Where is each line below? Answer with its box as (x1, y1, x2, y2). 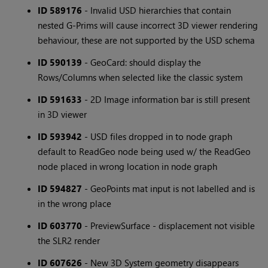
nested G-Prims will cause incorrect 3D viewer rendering (38, 19, 258, 32)
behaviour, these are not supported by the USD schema (38, 34, 255, 47)
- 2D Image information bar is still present (82, 93, 251, 106)
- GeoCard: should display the (82, 56, 202, 69)
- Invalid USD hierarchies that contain (82, 4, 232, 17)
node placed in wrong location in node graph (38, 160, 218, 173)
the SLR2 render (38, 234, 100, 247)
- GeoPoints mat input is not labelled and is (82, 182, 255, 195)
